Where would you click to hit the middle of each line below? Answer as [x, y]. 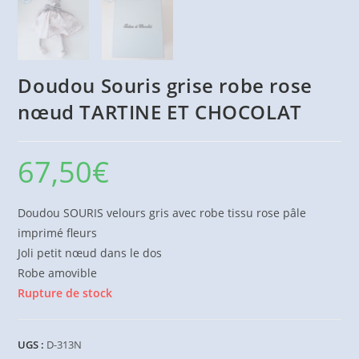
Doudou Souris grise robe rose [165, 85]
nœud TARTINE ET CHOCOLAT [160, 111]
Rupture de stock [65, 292]
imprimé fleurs [58, 232]
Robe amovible [58, 272]
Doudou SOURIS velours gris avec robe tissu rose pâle [162, 212]
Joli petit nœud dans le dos [90, 252]
